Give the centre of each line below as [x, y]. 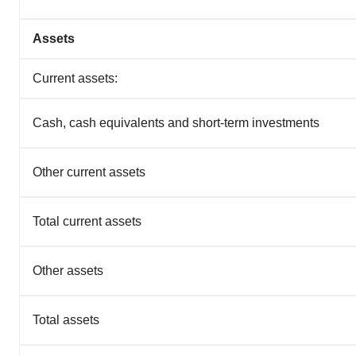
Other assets [68, 271]
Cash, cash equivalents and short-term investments [176, 123]
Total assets [66, 320]
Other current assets [89, 172]
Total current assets [87, 222]
